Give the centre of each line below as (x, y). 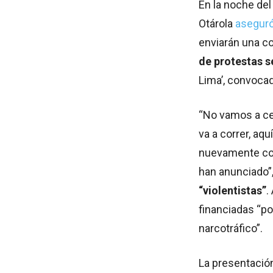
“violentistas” (232, 191)
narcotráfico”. (231, 229)
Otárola (217, 24)
